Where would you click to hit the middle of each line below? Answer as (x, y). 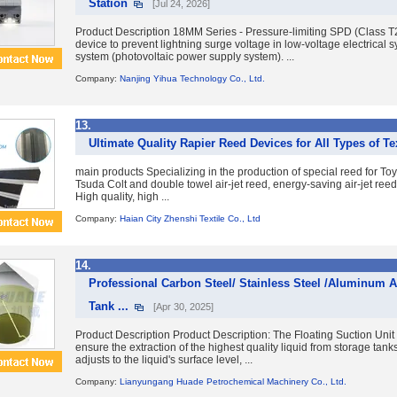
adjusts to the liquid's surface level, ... (164, 360)
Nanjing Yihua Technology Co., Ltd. (192, 78)
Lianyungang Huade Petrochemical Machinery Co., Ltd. (233, 381)
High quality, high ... (122, 197)
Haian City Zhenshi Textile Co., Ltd (190, 218)
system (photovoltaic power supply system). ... (185, 57)
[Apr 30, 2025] (183, 307)
